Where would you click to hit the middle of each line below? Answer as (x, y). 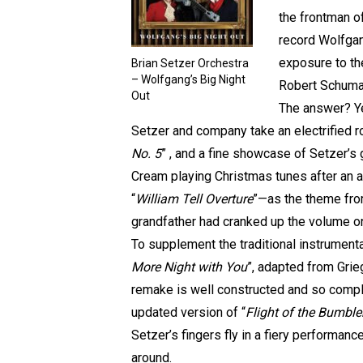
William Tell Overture (194, 199)
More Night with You (189, 267)
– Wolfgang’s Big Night (188, 79)
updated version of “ (188, 312)
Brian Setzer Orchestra (190, 63)
